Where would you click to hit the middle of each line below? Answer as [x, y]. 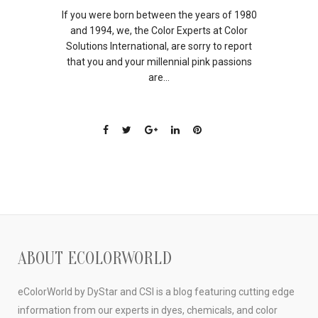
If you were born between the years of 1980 [159, 15]
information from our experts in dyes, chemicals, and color [148, 310]
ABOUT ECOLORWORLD [95, 259]
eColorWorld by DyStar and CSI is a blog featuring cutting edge [156, 292]
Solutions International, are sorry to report [159, 46]
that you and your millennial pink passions [159, 61]
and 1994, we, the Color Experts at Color [159, 30]
